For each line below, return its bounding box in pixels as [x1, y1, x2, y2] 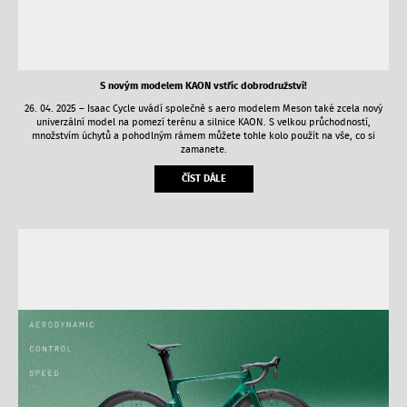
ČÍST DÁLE [181, 172, 226, 186]
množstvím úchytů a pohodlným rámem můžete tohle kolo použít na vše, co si [32, 129, 375, 144]
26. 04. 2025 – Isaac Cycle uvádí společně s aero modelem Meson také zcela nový [25, 102, 382, 116]
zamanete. [180, 143, 227, 157]
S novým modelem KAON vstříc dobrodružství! [100, 79, 307, 94]
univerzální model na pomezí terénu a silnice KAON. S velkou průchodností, [36, 115, 371, 130]
